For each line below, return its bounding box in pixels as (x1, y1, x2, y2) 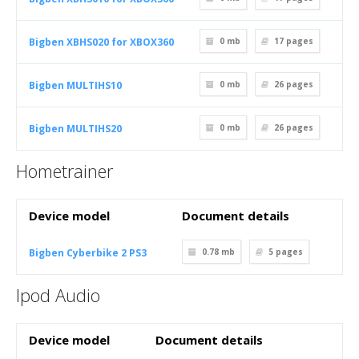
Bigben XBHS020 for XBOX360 (29, 35, 174, 49)
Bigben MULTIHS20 (29, 122, 122, 135)
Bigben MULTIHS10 (29, 79, 122, 92)
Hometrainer (16, 159, 113, 183)
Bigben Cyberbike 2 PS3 (29, 246, 147, 260)
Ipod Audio (16, 283, 100, 307)
